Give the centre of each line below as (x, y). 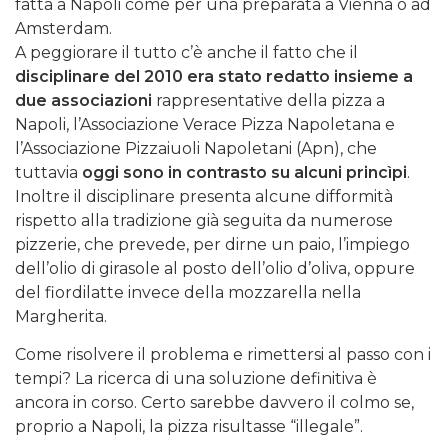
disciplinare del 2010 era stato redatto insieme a (214, 77)
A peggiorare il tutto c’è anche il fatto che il (186, 53)
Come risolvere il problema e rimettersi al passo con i (223, 355)
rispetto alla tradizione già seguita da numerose (204, 221)
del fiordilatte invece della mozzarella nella (188, 293)
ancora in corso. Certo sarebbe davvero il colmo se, (214, 403)
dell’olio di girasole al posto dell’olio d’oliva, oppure (215, 269)
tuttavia (48, 173)
